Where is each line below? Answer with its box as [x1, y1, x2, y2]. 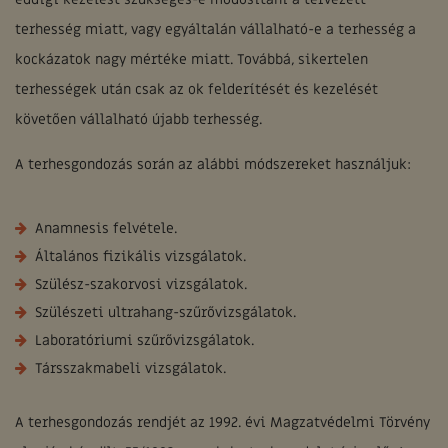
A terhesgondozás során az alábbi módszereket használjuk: [15, 155, 411, 174]
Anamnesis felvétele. [35, 219, 177, 238]
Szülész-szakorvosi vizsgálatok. [35, 275, 247, 294]
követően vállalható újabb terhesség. [15, 110, 262, 129]
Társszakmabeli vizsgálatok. [35, 359, 226, 378]
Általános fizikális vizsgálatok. [35, 247, 246, 266]
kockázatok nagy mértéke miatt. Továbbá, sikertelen [15, 50, 368, 69]
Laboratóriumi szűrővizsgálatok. [35, 331, 254, 350]
